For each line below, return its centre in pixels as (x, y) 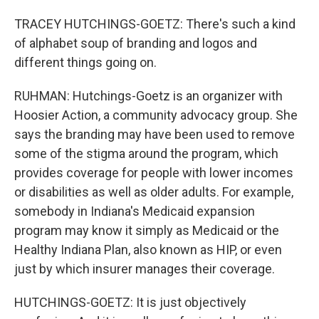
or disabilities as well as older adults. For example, (154, 192)
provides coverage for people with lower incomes (154, 173)
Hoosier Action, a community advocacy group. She (156, 115)
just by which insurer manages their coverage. (145, 269)
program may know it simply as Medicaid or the (147, 230)
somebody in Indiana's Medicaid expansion (135, 211)
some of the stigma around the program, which (146, 153)
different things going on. (85, 62)
